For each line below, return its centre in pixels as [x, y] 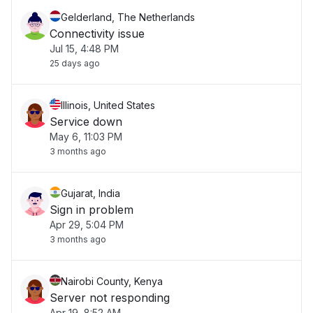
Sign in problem [92, 210]
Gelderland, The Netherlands [128, 17]
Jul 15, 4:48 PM [84, 49]
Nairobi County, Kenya [112, 281]
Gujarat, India [90, 193]
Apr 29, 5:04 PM [87, 225]
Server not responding [110, 298]
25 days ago [75, 63]
